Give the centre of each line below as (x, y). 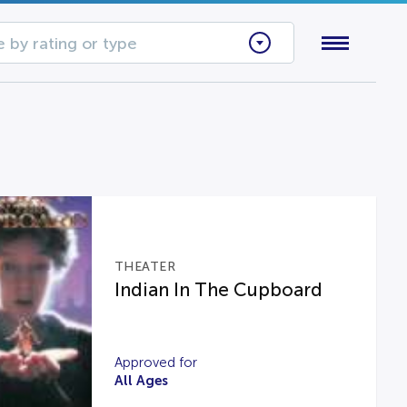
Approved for (155, 362)
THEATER (145, 267)
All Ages (141, 380)
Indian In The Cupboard (218, 290)
